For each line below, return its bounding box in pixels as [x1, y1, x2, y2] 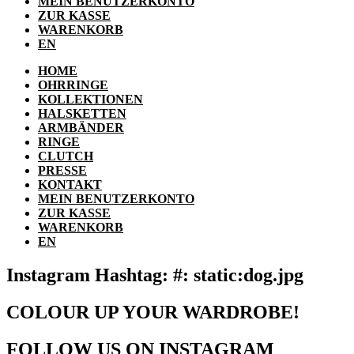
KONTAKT [38, 178, 102, 192]
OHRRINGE [38, 78, 108, 92]
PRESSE [38, 164, 87, 178]
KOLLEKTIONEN [38, 92, 143, 107]
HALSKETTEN [38, 107, 126, 121]
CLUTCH [38, 149, 93, 164]
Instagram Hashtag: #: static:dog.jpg [6, 265, 303, 286]
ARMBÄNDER [38, 121, 124, 135]
